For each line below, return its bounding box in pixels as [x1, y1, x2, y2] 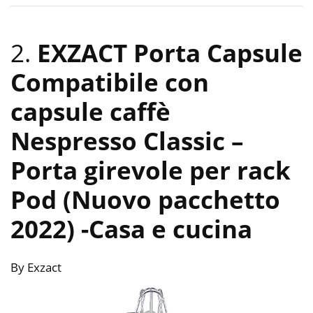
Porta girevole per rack [10, 153, 291, 187]
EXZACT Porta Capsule [37, 36, 303, 69]
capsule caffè [10, 94, 170, 128]
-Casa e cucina [81, 212, 252, 245]
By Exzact [10, 259, 61, 275]
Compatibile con [10, 65, 209, 99]
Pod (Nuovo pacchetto [10, 182, 280, 216]
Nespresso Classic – [10, 124, 244, 157]
